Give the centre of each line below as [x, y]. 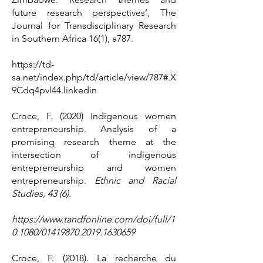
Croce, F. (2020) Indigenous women [94, 116]
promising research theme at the [94, 142]
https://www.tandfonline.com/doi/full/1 [93, 219]
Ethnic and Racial [135, 181]
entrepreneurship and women [94, 168]
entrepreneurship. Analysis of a [94, 129]
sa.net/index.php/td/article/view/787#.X [94, 77]
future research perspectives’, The [94, 13]
